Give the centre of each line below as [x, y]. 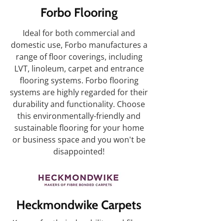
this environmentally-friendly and [79, 116]
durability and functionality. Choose [79, 104]
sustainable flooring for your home [79, 128]
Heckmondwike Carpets [79, 205]
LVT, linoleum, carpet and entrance [79, 69]
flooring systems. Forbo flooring [79, 80]
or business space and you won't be [79, 140]
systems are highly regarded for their [79, 92]
